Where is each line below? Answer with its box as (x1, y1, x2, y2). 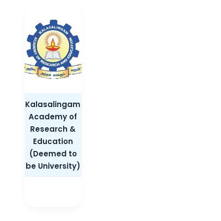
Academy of (29, 111, 77, 122)
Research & (30, 123, 76, 134)
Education (33, 136, 73, 147)
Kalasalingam (25, 99, 81, 110)
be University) (25, 160, 80, 171)
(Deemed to (29, 148, 77, 159)
